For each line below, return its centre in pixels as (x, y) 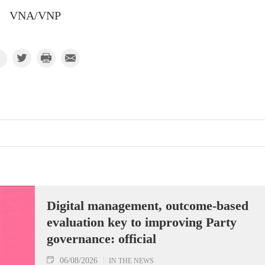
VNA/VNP (35, 16)
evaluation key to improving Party (142, 222)
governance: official (101, 238)
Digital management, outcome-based (148, 205)
